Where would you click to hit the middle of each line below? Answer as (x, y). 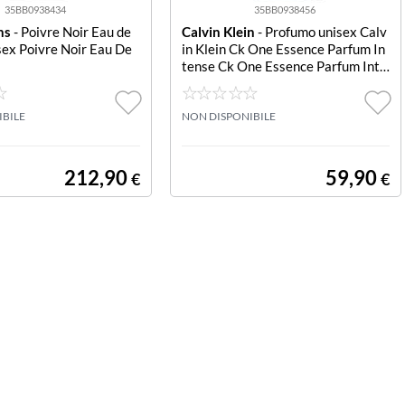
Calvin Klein (218, 32)
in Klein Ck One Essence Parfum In (283, 49)
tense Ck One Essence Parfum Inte (284, 66)
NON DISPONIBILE (228, 116)
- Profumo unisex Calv (320, 32)
